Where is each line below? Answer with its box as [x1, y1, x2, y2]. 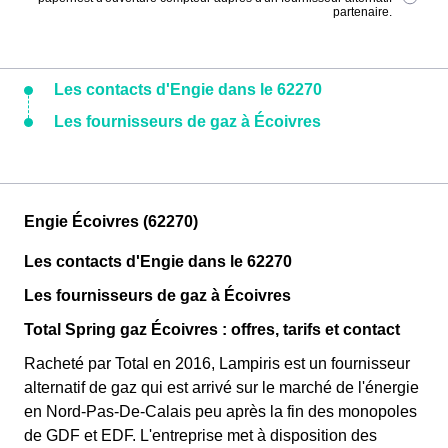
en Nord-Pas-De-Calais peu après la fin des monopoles [24, 403, 417, 420]
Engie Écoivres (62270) [24, 213, 198, 230]
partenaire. [333, 5, 393, 19]
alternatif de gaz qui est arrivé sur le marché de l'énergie [24, 379, 419, 396]
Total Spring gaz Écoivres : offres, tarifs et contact [24, 321, 400, 338]
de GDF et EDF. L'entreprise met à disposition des [24, 427, 377, 444]
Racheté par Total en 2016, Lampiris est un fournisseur [24, 355, 410, 372]
